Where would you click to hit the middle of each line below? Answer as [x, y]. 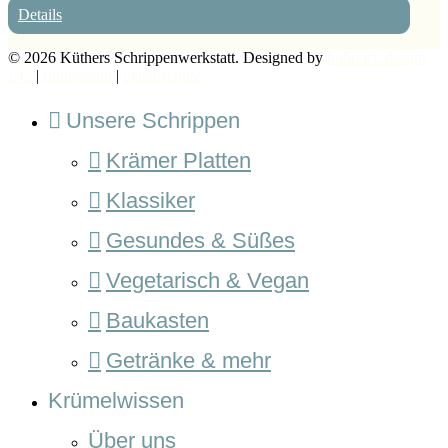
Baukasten [157, 320]
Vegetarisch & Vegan [207, 280]
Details [40, 14]
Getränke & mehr [188, 360]
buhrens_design [376, 57]
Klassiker [150, 200]
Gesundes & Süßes [200, 240]
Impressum [77, 75]
